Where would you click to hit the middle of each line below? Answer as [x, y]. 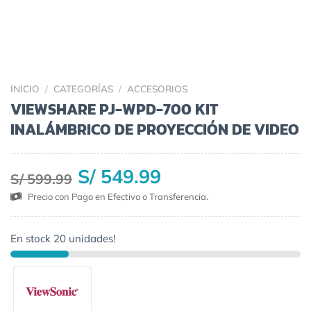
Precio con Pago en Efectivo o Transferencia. [117, 196]
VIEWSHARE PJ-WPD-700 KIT [114, 109]
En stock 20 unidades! [63, 238]
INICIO [25, 89]
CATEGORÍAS [84, 89]
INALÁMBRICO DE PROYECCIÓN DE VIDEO [155, 129]
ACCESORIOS [158, 89]
